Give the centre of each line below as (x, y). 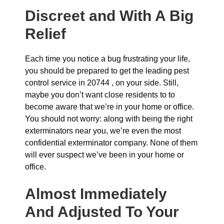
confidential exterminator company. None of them (111, 143)
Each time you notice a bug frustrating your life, (107, 59)
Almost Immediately (96, 194)
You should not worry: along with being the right (109, 119)
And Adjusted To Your (102, 212)
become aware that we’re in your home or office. (109, 107)
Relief (45, 34)
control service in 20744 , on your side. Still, (102, 83)
